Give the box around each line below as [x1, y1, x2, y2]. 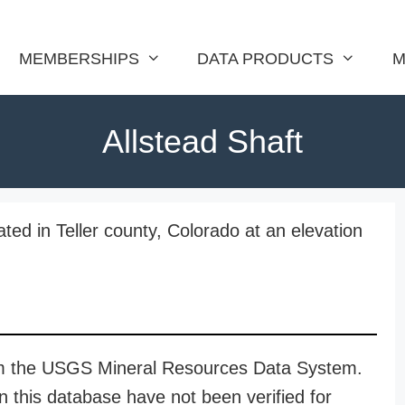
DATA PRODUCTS [197, 50, 334, 68]
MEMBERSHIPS [18, 50, 139, 68]
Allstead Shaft [102, 123, 303, 160]
